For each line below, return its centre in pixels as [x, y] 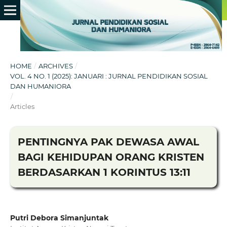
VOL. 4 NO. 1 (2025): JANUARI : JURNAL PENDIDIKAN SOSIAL [109, 76]
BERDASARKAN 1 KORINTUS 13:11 [104, 172]
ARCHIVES [55, 66]
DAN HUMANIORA [40, 86]
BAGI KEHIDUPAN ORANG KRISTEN [111, 157]
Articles [22, 106]
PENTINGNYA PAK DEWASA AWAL [108, 142]
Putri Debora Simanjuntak [59, 218]
